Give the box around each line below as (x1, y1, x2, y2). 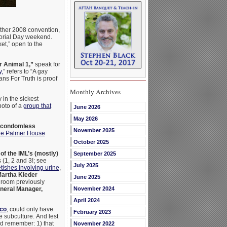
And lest (35, 213, 58, 220)
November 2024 (73, 185, 115, 192)
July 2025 (73, 162, 98, 169)
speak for (33, 61, 60, 68)
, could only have (6, 206, 53, 213)
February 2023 (73, 209, 111, 215)
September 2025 (73, 150, 116, 157)
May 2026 (73, 116, 98, 122)
